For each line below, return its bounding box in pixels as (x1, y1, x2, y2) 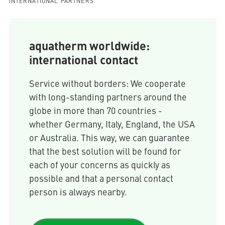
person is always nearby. (29, 185, 127, 198)
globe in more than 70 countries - (29, 104, 162, 117)
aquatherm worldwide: (29, 37, 150, 54)
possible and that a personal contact (29, 172, 173, 185)
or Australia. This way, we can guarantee (29, 131, 190, 144)
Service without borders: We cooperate (29, 77, 186, 90)
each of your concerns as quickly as (29, 158, 170, 171)
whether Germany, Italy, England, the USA (29, 118, 195, 131)
